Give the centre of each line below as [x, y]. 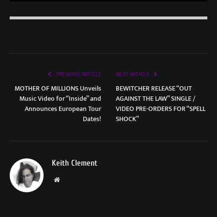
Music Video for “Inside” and [60, 99]
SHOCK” [127, 119]
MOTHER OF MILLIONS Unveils [58, 89]
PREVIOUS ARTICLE [78, 75]
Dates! [92, 119]
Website [70, 179]
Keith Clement [75, 163]
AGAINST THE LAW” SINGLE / [155, 99]
